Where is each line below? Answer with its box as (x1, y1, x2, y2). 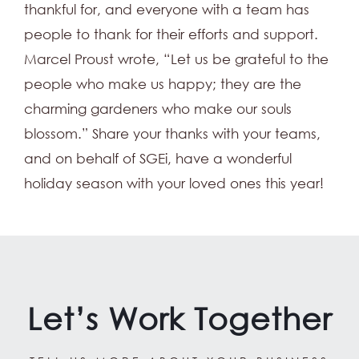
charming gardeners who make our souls (24, 100, 292, 118)
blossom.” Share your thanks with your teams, (24, 125, 321, 143)
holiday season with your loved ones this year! (24, 175, 324, 192)
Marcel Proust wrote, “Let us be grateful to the (24, 50, 329, 68)
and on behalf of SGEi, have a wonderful (24, 150, 292, 167)
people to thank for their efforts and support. (24, 26, 318, 43)
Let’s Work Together (27, 298, 332, 337)
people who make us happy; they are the (24, 75, 301, 93)
